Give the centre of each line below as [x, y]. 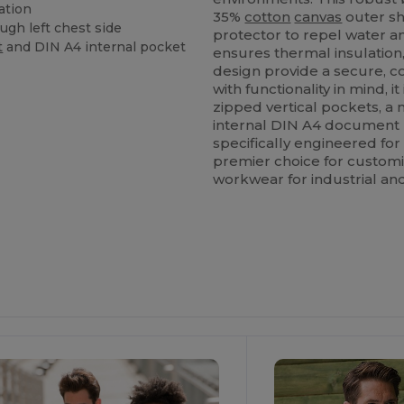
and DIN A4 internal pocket [95, 46]
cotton [268, 17]
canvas [318, 17]
